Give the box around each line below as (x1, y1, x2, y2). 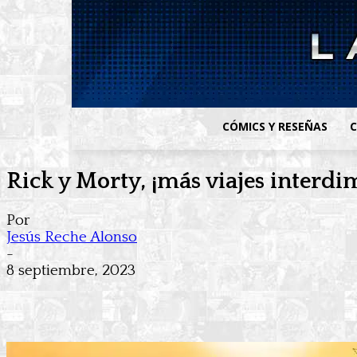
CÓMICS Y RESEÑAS (222, 119, 328, 134)
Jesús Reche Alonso (6, 229, 137, 246)
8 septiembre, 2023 (6, 262, 135, 280)
